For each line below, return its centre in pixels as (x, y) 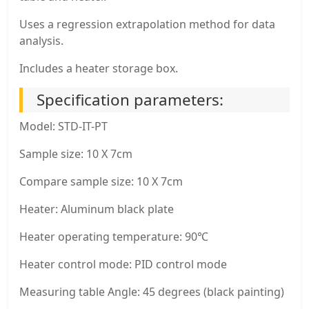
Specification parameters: (130, 100)
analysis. (41, 41)
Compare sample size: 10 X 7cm (101, 182)
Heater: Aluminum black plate (97, 209)
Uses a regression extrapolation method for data (147, 24)
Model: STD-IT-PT (63, 127)
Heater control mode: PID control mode (123, 265)
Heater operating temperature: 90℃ (114, 237)
